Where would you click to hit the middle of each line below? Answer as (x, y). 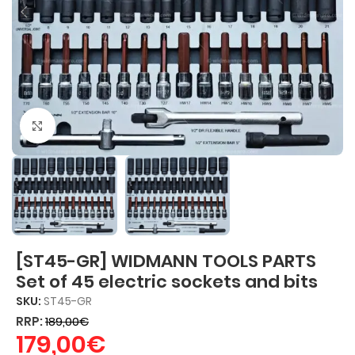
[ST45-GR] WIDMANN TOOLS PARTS (166, 261)
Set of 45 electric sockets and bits (167, 282)
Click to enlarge (98, 125)
